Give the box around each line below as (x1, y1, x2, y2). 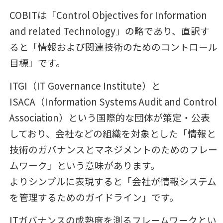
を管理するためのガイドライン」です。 (9, 190, 179, 204)
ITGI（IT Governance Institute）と (9, 79, 161, 92)
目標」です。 (9, 55, 65, 69)
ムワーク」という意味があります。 (9, 158, 160, 172)
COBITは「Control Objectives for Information (9, 7, 207, 21)
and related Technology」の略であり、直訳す (9, 23, 210, 37)
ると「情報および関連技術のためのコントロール (9, 39, 218, 53)
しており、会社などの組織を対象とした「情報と (9, 126, 216, 140)
